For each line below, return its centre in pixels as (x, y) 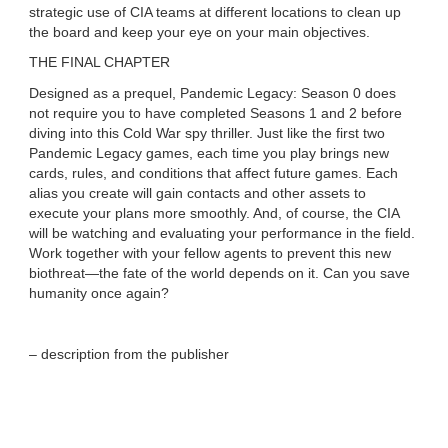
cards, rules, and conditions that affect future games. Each (214, 173)
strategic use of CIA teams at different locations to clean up (215, 11)
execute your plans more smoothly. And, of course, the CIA (214, 213)
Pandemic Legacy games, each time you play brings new (209, 153)
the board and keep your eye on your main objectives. (200, 31)
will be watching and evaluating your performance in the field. (222, 233)
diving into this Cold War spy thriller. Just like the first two (207, 133)
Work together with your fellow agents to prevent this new (210, 253)
